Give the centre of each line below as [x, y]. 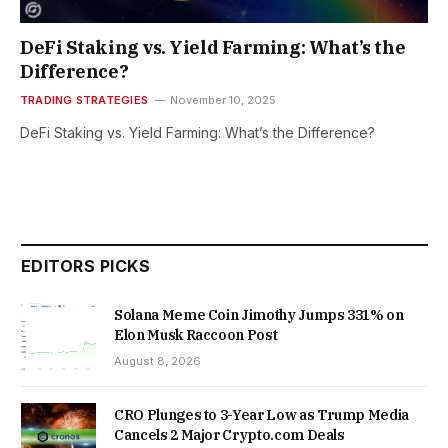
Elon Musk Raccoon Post [196, 334]
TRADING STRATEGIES [84, 99]
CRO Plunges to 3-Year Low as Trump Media [261, 414]
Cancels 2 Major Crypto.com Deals [229, 434]
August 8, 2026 [157, 360]
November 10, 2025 [222, 99]
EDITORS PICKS [86, 265]
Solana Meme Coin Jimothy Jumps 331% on [259, 314]
